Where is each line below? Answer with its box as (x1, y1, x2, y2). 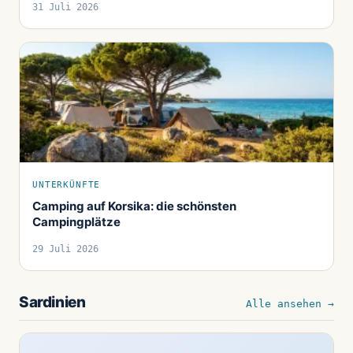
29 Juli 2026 (32, 243, 98, 255)
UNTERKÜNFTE (32, 180, 101, 190)
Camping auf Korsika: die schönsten (32, 199, 236, 214)
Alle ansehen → (246, 298, 334, 310)
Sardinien (19, 293, 86, 312)
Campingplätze (32, 214, 121, 230)
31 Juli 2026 (32, 2, 98, 13)
